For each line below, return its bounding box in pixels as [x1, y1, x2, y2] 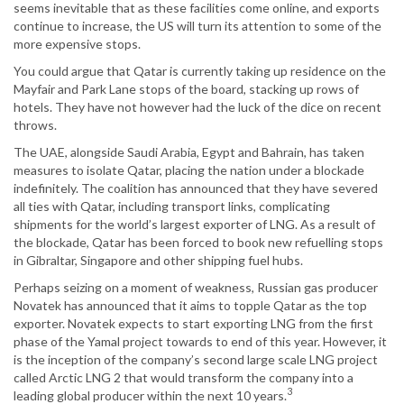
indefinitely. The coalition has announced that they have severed [14, 179, 378, 196]
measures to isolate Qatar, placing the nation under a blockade [14, 161, 364, 178]
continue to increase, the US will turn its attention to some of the [14, 17, 381, 33]
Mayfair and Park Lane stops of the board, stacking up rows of [14, 80, 359, 96]
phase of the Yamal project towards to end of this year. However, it [14, 333, 387, 349]
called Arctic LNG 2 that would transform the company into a [14, 369, 353, 385]
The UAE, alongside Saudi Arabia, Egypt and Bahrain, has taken [14, 143, 364, 160]
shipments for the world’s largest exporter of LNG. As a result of [14, 216, 375, 232]
